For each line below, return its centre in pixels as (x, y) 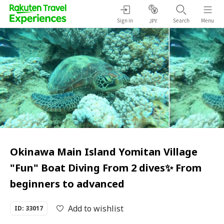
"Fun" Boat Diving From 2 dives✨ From (106, 168)
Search (181, 20)
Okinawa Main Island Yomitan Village (104, 152)
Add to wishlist (96, 208)
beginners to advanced (67, 184)
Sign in (125, 20)
